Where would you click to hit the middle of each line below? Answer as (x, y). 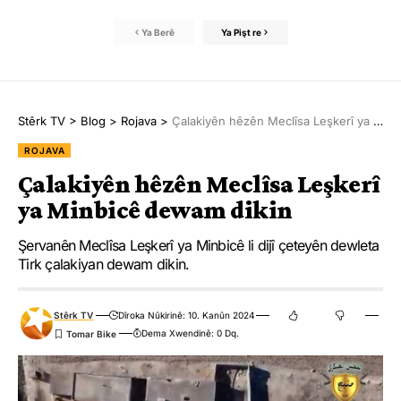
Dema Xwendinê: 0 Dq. (190, 333)
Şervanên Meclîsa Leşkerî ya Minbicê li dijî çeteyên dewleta (199, 246)
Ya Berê (158, 32)
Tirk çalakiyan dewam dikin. (104, 264)
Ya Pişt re (241, 32)
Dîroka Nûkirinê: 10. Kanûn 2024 (186, 316)
